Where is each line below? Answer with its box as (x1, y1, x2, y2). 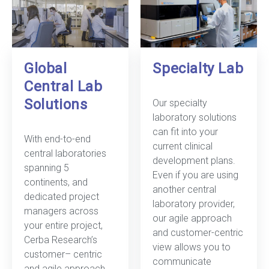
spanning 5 (24, 162, 69, 174)
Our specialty (153, 97, 208, 109)
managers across (24, 205, 98, 217)
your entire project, (24, 219, 103, 231)
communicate (153, 255, 212, 267)
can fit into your (153, 125, 219, 138)
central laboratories (24, 147, 106, 159)
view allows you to (153, 241, 231, 253)
